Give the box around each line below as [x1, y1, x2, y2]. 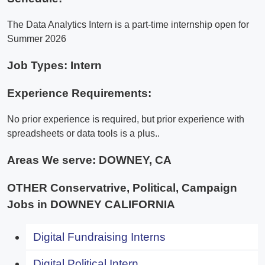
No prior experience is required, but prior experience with [7, 114, 244, 125]
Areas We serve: [7, 154, 99, 167]
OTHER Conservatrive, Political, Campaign [7, 181, 237, 194]
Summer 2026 [7, 34, 66, 44]
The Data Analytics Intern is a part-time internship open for [7, 20, 249, 30]
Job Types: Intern [7, 59, 102, 72]
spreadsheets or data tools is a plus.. [7, 128, 160, 139]
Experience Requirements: [7, 86, 151, 99]
